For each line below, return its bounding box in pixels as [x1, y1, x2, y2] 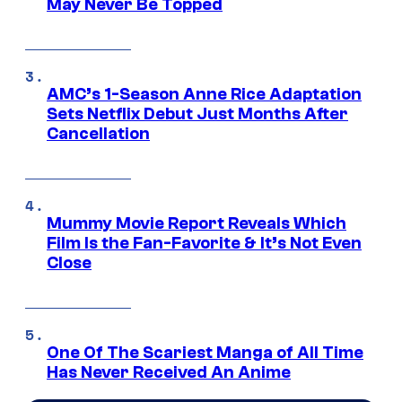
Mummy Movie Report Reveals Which [47, 214, 346, 234]
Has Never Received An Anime [47, 363, 291, 383]
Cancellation [47, 124, 150, 144]
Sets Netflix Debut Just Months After [47, 104, 348, 125]
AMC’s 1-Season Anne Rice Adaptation [47, 84, 362, 105]
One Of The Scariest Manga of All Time [47, 343, 363, 363]
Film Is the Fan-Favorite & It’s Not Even [47, 233, 362, 254]
